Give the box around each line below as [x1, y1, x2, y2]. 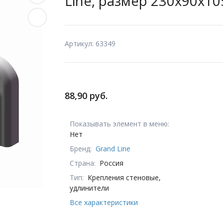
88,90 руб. [65, 89, 108, 102]
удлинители [70, 183, 109, 193]
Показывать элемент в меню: [70, 118, 169, 128]
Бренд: [70, 143, 92, 153]
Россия [100, 158, 123, 168]
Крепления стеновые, [88, 172, 161, 182]
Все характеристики [70, 197, 138, 207]
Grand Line [96, 143, 130, 153]
